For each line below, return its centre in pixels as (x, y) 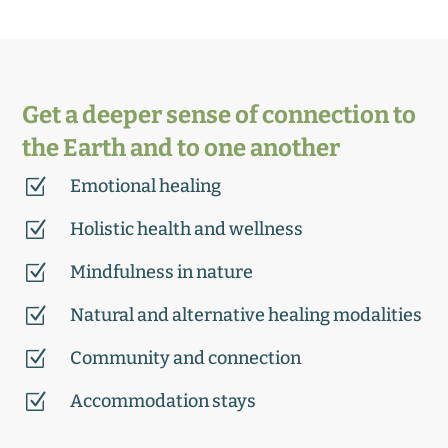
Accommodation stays (162, 401)
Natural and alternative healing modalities (245, 315)
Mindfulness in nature (161, 272)
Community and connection (185, 358)
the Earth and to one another (181, 148)
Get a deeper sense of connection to (219, 115)
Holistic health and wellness (186, 229)
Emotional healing (145, 186)
